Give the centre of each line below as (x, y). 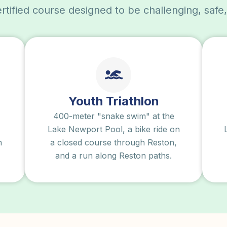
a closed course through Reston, (113, 142)
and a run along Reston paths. (113, 155)
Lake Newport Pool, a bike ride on (113, 129)
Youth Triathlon (113, 101)
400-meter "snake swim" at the (113, 116)
